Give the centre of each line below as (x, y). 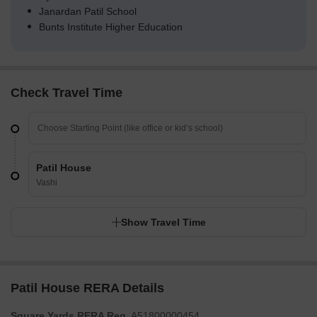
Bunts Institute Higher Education (111, 27)
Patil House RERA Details (87, 288)
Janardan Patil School (88, 12)
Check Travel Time (67, 93)
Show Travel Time (163, 223)
